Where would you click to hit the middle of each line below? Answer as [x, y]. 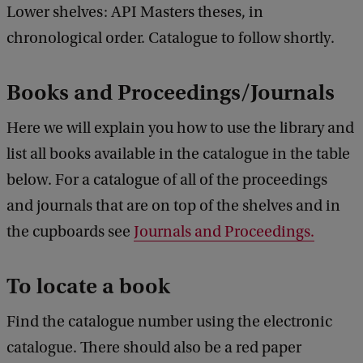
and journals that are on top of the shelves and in [173, 206]
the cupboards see [70, 232]
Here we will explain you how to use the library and [180, 128]
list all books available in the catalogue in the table [178, 154]
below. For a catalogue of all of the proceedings [167, 180]
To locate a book [88, 286]
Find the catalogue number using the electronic [169, 322]
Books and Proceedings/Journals [171, 93]
